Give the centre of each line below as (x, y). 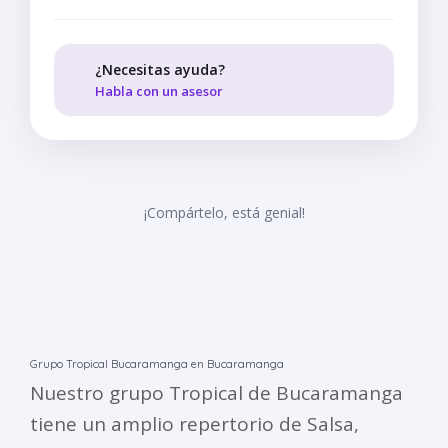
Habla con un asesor (160, 91)
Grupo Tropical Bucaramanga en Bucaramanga (157, 364)
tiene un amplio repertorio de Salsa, (194, 424)
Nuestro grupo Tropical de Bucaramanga (216, 393)
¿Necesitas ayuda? (160, 70)
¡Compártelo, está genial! (224, 213)
